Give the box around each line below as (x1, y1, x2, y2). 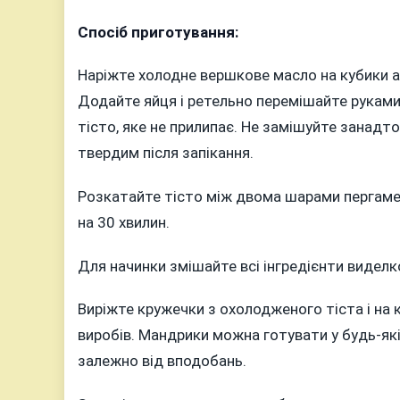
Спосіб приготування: (78, 22, 238, 41)
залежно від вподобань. (78, 352, 246, 371)
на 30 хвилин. (78, 212, 170, 231)
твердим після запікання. (78, 144, 254, 162)
